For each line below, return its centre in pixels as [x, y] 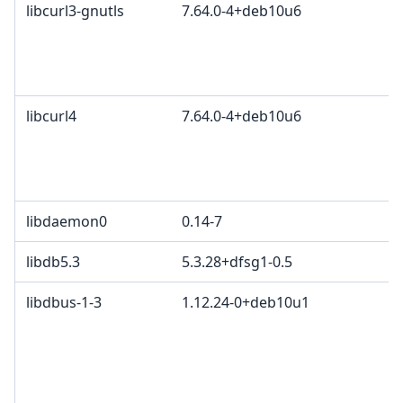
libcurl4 [51, 116]
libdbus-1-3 [64, 303]
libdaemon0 [67, 222]
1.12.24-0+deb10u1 [246, 303]
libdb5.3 [53, 262]
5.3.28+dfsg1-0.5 [237, 262]
